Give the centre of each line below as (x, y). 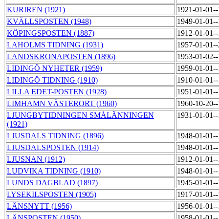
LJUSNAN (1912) (36, 159)
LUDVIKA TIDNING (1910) (54, 171)
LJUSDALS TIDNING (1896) (55, 136)
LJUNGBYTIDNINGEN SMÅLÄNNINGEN (80, 115)
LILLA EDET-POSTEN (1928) (57, 92)
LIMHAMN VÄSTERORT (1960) (62, 104)
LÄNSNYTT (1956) (39, 206)
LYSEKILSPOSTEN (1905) (52, 195)
